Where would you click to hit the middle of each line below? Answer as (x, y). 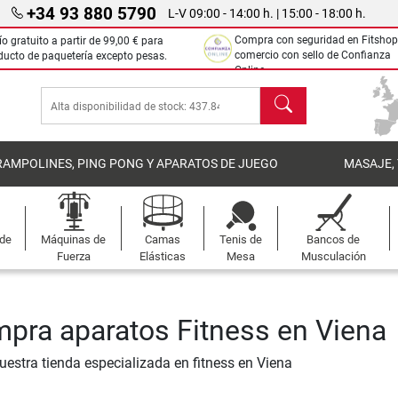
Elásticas (163, 256)
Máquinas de (74, 239)
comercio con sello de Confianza (313, 55)
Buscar (282, 96)
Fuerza (73, 256)
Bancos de (334, 239)
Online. (251, 70)
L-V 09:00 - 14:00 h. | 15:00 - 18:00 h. (267, 13)
